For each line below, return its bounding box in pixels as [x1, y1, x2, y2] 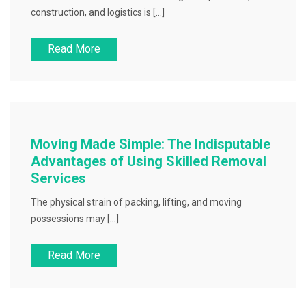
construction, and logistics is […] [31, 7, 165, 18]
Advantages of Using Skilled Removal [31, 153, 266, 169]
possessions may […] [31, 213, 119, 224]
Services [31, 170, 86, 186]
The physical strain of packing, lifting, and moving [31, 197, 242, 208]
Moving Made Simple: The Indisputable [31, 136, 270, 152]
